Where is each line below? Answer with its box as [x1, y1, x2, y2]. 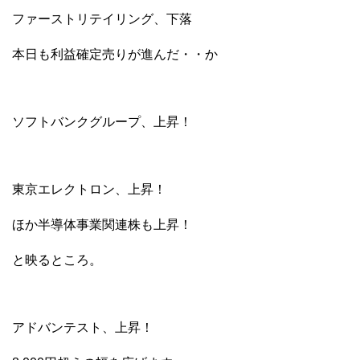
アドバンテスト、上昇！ [12, 321, 153, 335]
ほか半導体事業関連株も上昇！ [12, 218, 192, 232]
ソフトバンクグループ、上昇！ [12, 115, 192, 129]
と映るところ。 [12, 253, 102, 268]
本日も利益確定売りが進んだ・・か [12, 47, 218, 62]
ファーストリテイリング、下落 [12, 12, 192, 27]
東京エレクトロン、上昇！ [12, 182, 166, 197]
